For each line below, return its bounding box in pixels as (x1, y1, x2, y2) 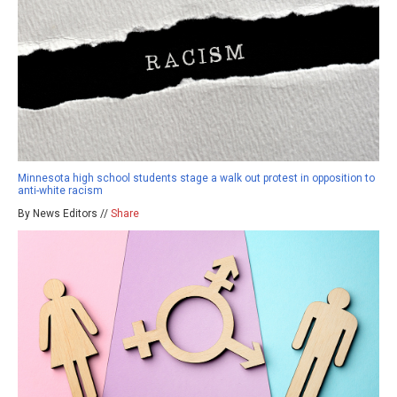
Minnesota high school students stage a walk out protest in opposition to (18, 172, 375, 185)
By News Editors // (18, 207, 111, 221)
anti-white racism (18, 184, 103, 198)
